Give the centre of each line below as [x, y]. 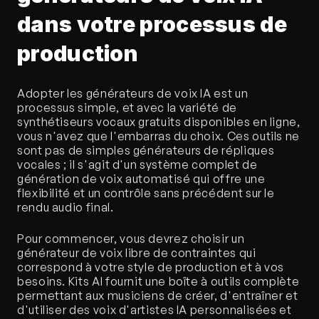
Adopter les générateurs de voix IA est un [133, 94]
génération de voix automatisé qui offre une [141, 179]
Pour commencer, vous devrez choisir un [131, 239]
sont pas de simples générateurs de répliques [146, 151]
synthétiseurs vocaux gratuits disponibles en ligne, [159, 122]
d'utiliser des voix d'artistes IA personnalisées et [155, 310]
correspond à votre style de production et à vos [151, 267]
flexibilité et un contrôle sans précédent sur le [146, 193]
